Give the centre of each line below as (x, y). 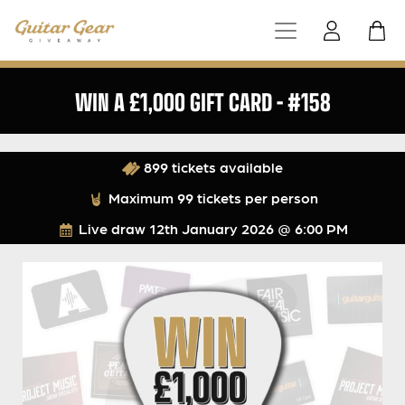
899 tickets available (212, 167)
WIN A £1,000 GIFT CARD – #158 (202, 101)
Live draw (112, 229)
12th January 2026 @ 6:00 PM (249, 229)
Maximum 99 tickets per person (212, 198)
